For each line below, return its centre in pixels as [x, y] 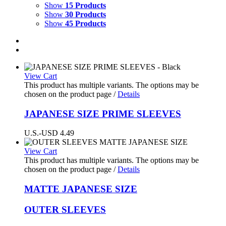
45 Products [86, 23]
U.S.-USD [41, 133]
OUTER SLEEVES [65, 209]
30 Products [86, 14]
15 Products [86, 5]
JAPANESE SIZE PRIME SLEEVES [103, 114]
